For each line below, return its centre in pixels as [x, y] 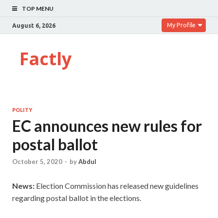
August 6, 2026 [34, 25]
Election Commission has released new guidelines [117, 186]
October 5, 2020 [37, 162]
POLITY [22, 110]
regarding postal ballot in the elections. [77, 198]
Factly [45, 59]
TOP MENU [38, 9]
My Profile [181, 25]
